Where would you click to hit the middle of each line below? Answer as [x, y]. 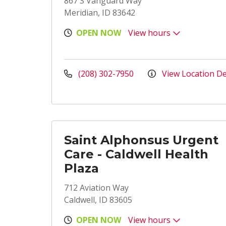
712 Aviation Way [96, 188]
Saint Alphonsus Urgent [141, 140]
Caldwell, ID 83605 [98, 200]
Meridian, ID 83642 [100, 13]
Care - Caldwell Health [136, 154]
